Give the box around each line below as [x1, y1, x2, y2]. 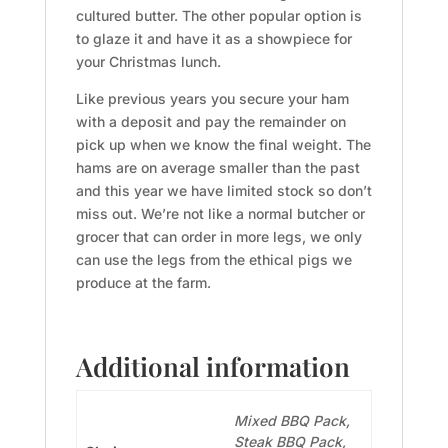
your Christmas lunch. [75, 53, 221, 70]
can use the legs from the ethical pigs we [75, 251, 352, 268]
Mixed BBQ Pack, [234, 412, 350, 429]
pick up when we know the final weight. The [75, 136, 371, 153]
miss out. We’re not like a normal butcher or [75, 205, 365, 222]
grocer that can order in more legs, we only [75, 228, 362, 245]
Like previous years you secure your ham [75, 90, 349, 107]
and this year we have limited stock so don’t [75, 182, 372, 199]
